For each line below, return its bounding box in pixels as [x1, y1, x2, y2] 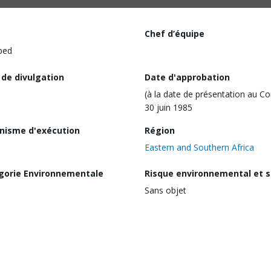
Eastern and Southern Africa [145, 141, 254, 153]
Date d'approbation [145, 71, 230, 83]
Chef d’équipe [145, 28, 204, 39]
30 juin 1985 [145, 101, 192, 113]
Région [145, 124, 175, 136]
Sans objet [145, 184, 186, 197]
